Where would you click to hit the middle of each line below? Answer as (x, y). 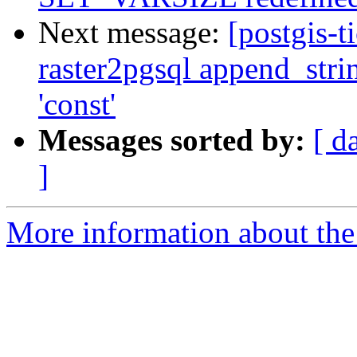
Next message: (133, 33)
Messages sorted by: (172, 140)
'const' (77, 104)
